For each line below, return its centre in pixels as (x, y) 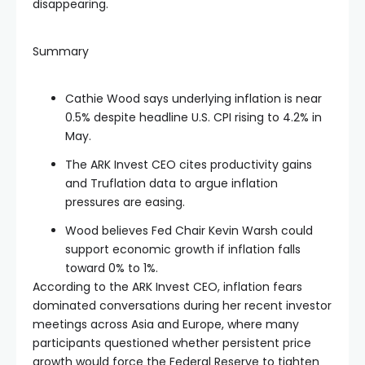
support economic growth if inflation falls (183, 249)
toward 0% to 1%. (112, 268)
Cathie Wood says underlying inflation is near (193, 98)
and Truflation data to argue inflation (172, 183)
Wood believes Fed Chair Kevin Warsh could (189, 230)
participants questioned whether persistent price (172, 343)
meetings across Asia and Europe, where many (166, 324)
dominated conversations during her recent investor (182, 305)
